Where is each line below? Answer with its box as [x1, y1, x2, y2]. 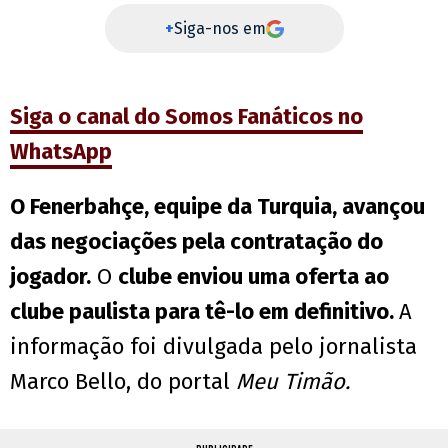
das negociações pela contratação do [10, 228, 383, 256]
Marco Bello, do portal [10, 368, 230, 396]
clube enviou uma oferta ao [118, 263, 389, 291]
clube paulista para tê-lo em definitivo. [10, 298, 399, 326]
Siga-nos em [173, 19, 266, 39]
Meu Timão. [230, 368, 350, 396]
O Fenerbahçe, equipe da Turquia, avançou [10, 193, 425, 221]
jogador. [10, 263, 91, 291]
